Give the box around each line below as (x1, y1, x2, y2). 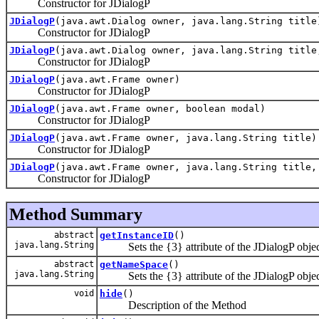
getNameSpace (100, 258, 168, 270)
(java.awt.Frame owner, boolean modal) (55, 103, 266, 114)
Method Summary (9, 204, 142, 224)
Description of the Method (100, 298, 246, 311)
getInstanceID (100, 229, 174, 241)
